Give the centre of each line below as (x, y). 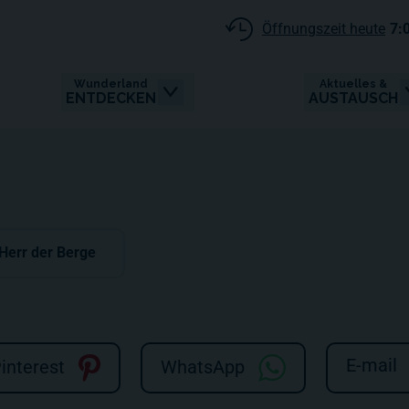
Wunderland (111, 84)
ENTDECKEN (111, 98)
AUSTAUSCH (353, 98)
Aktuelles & (353, 84)
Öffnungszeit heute (324, 29)
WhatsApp (203, 367)
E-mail (372, 366)
